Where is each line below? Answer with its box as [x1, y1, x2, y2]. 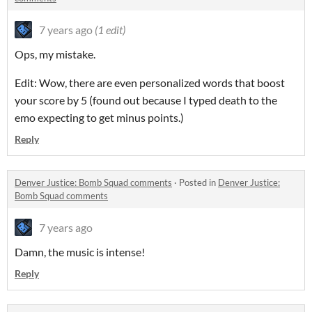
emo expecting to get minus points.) [15, 111, 184, 125]
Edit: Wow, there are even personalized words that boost [15, 76, 285, 90]
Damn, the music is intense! [15, 245, 145, 259]
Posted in [179, 177, 218, 189]
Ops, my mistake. [15, 47, 95, 61]
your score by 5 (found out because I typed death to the [15, 93, 277, 107]
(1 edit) [95, 23, 125, 37]
